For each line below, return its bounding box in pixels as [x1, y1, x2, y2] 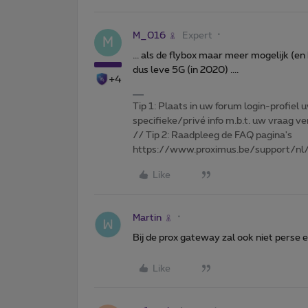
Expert [182, 30, 212, 41]
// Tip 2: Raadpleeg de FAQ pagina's [133, 130, 292, 140]
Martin [133, 212, 162, 223]
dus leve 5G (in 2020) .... [133, 65, 239, 75]
